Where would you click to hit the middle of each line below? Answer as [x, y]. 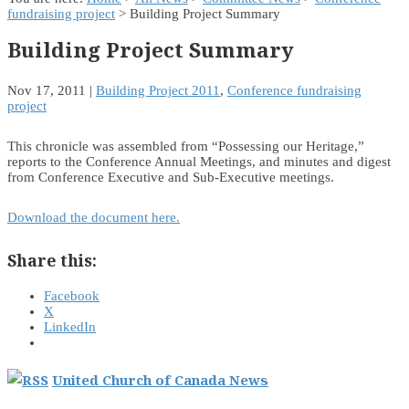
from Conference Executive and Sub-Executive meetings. [171, 178]
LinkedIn [70, 327]
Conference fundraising [294, 91]
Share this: [52, 260]
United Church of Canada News [160, 380]
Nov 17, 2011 [47, 91]
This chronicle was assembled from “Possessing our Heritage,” [186, 147]
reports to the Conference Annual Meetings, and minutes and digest [199, 162]
